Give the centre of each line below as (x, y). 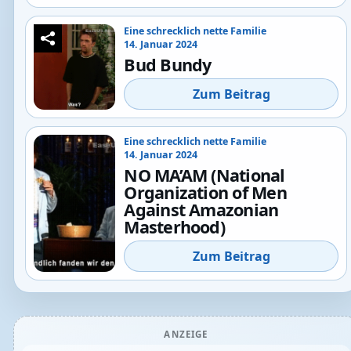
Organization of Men (205, 192)
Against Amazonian (201, 209)
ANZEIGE (186, 334)
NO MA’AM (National (204, 175)
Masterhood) (174, 226)
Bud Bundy (168, 64)
